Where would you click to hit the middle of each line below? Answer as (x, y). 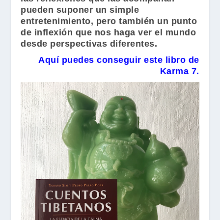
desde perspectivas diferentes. (89, 43)
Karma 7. (179, 71)
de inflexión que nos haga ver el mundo (109, 32)
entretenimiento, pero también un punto (109, 21)
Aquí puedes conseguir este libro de (119, 60)
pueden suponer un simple (80, 10)
